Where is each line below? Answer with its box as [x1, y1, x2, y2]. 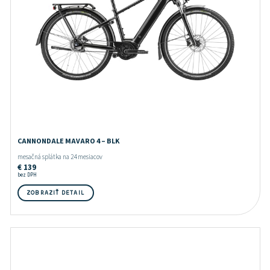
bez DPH [17, 171, 37, 179]
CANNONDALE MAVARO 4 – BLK [17, 136, 120, 146]
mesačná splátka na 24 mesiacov [17, 152, 102, 162]
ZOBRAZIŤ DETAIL [27, 189, 84, 196]
